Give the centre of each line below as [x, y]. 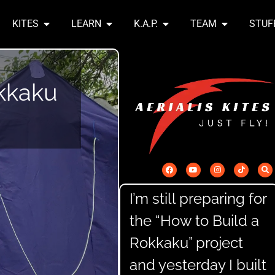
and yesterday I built [198, 265]
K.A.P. [146, 24]
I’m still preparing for [198, 198]
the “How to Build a [194, 220]
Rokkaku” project [186, 242]
